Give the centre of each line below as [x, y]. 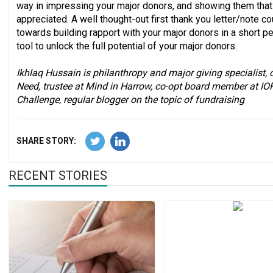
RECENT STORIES [58, 176]
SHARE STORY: [46, 141]
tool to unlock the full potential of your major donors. [127, 46]
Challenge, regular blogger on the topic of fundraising [130, 100]
